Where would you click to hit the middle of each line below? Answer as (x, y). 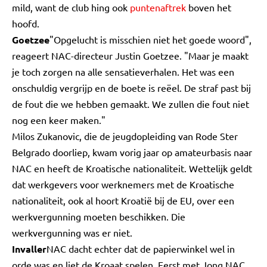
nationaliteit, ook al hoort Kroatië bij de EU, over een (123, 200)
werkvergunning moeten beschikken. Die (99, 216)
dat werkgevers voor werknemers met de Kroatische (123, 184)
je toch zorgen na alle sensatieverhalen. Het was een (123, 72)
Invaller (29, 249)
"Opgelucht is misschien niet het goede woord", (150, 39)
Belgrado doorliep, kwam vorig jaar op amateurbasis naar (132, 152)
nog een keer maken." (59, 120)
